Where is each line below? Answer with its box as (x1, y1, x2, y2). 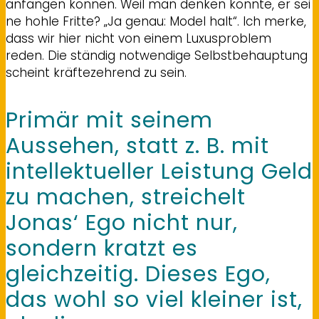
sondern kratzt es (6, 234, 198, 264)
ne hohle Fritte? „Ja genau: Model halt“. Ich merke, (6, 13, 306, 31)
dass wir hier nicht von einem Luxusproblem (6, 30, 271, 48)
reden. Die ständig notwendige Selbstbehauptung (6, 47, 308, 65)
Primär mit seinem (6, 105, 213, 136)
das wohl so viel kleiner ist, (6, 285, 303, 315)
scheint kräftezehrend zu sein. (6, 64, 187, 82)
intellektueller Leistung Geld (6, 157, 313, 187)
